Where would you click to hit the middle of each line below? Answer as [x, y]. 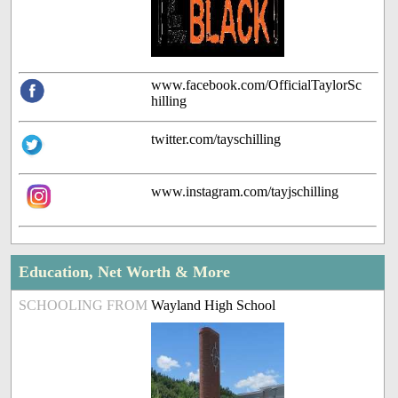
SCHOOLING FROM [84, 306]
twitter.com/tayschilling [216, 139]
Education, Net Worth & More [125, 272]
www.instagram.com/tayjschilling [245, 192]
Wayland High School [214, 306]
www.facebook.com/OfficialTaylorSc [257, 85]
